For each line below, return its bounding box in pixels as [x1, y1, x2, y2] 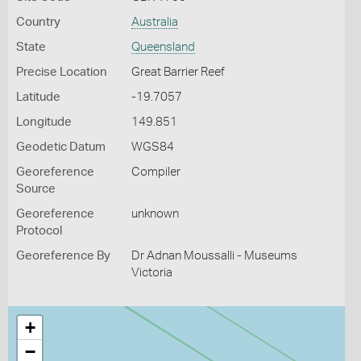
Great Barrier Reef [131, 66, 225, 78]
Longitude [16, 116, 72, 128]
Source [16, 183, 56, 195]
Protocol [16, 225, 62, 237]
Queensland [131, 41, 195, 53]
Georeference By [16, 250, 110, 262]
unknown [131, 208, 179, 220]
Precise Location [16, 66, 107, 78]
